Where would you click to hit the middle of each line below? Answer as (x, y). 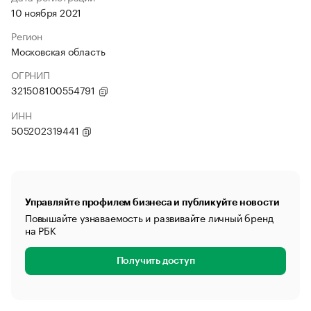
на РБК (41, 230)
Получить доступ (155, 261)
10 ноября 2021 (47, 12)
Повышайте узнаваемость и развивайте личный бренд (149, 217)
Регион (27, 35)
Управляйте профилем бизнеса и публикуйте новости (152, 202)
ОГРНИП (31, 74)
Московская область (58, 51)
